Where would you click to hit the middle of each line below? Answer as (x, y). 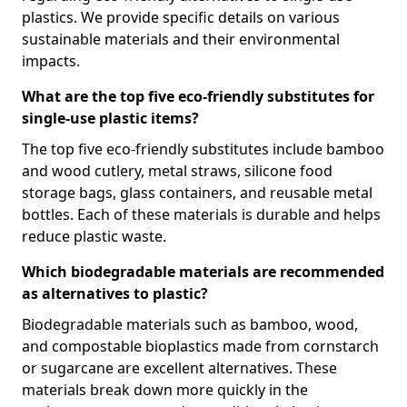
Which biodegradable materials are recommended (203, 271)
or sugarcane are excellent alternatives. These (179, 367)
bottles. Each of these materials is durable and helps (201, 214)
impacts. (51, 60)
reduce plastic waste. (94, 236)
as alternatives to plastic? (115, 293)
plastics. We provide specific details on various (181, 17)
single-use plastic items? (110, 118)
